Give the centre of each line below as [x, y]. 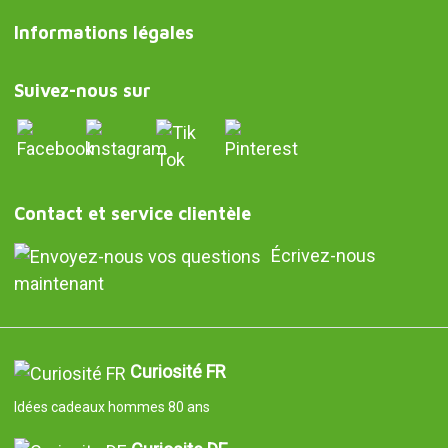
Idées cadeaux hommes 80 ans [111, 407]
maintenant [58, 284]
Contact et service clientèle [132, 213]
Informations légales [103, 32]
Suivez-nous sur [82, 90]
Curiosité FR [177, 372]
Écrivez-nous [323, 255]
